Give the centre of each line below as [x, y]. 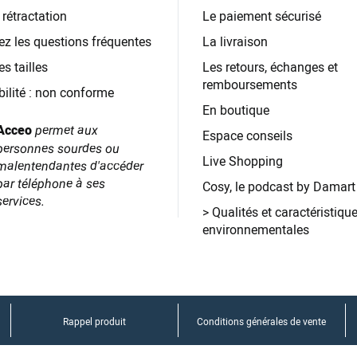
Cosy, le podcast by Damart [279, 187]
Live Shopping [242, 161]
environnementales [255, 230]
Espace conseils [247, 136]
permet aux [65, 130]
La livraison [235, 42]
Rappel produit [94, 322]
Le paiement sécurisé [261, 16]
